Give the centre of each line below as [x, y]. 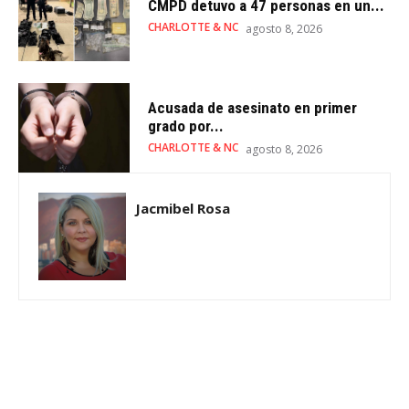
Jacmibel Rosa [183, 208]
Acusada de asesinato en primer [253, 108]
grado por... [186, 126]
